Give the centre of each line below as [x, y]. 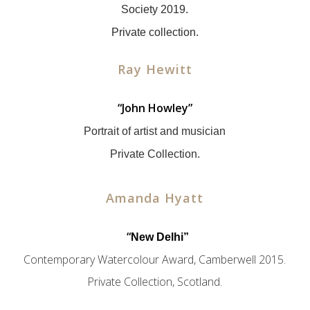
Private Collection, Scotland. [155, 282]
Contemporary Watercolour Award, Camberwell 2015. [155, 259]
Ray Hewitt [155, 69]
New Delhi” [160, 237]
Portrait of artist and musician [155, 131]
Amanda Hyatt [155, 198]
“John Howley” [155, 108]
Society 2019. [155, 9]
